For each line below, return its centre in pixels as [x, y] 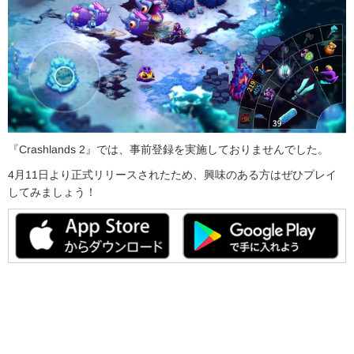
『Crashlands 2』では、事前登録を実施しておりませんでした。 [168, 149]
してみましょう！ [52, 192]
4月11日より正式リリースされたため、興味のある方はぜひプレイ [173, 175]
